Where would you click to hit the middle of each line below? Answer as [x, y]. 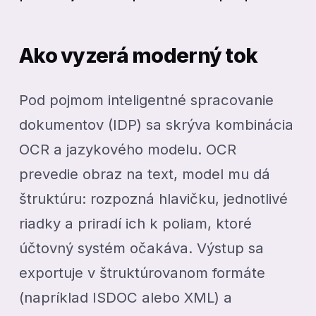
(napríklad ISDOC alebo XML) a [126, 298]
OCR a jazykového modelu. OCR [128, 150]
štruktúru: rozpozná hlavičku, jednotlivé [154, 199]
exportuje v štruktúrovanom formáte [142, 273]
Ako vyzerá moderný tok [139, 55]
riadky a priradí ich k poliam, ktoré [136, 224]
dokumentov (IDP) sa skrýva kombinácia [157, 125]
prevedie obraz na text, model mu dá [145, 174]
